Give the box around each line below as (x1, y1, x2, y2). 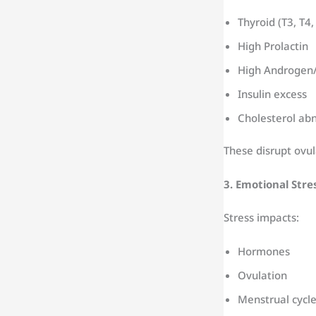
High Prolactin (238, 38, 308, 53)
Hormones (238, 243, 290, 258)
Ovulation (238, 267, 287, 282)
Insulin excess (238, 86, 307, 101)
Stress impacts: (224, 209, 299, 224)
